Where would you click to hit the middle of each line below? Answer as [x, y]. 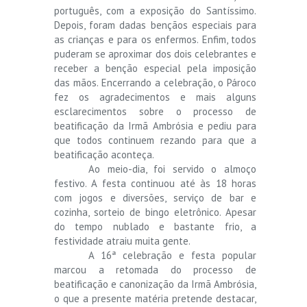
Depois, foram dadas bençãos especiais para [155, 25]
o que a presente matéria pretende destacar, [155, 298]
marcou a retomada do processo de [155, 269]
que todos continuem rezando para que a [155, 140]
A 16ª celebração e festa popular [172, 255]
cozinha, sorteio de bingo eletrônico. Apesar [155, 212]
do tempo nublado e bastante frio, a [155, 226]
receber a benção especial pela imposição [155, 68]
